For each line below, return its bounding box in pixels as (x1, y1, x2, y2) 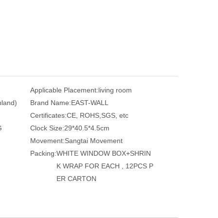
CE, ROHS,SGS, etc (67, 111, 128, 119)
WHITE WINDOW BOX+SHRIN (56, 149, 151, 157)
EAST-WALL (71, 98, 109, 107)
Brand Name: (30, 98, 71, 107)
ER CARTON (56, 174, 96, 182)
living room (98, 86, 132, 94)
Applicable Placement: (30, 86, 98, 94)
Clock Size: (30, 124, 64, 132)
